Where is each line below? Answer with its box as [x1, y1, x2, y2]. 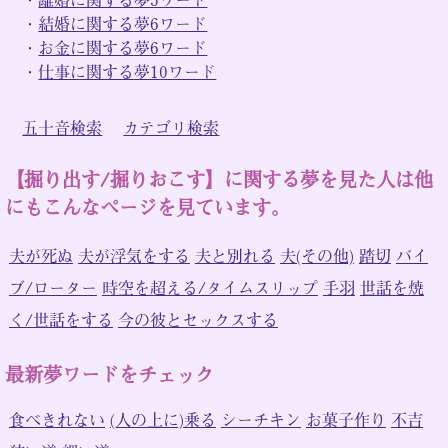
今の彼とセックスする [117, 306, 278, 331]
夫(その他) [279, 242, 354, 267]
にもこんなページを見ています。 [5, 192, 290, 221]
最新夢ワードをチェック [5, 360, 214, 389]
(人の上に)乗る [109, 407, 216, 432]
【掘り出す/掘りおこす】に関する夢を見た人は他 [5, 164, 433, 193]
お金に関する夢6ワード [38, 34, 208, 59]
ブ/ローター [8, 274, 97, 299]
